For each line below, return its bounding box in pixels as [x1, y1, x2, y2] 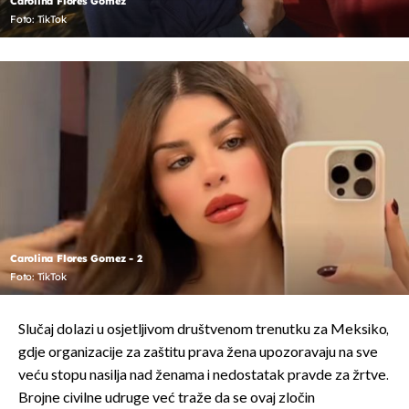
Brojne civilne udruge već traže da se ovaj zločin [18, 389, 315, 407]
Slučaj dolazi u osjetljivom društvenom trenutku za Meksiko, [18, 320, 389, 339]
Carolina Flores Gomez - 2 [10, 251, 142, 265]
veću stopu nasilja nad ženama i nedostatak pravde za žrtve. [18, 366, 389, 384]
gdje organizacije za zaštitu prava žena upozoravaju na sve [18, 343, 378, 362]
